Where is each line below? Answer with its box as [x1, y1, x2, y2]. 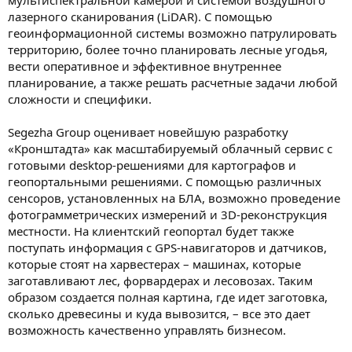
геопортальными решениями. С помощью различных [8, 173, 321, 189]
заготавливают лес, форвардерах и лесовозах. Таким [8, 272, 313, 288]
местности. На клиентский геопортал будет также [8, 222, 294, 239]
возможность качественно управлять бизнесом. [8, 321, 286, 338]
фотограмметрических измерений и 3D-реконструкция [8, 206, 327, 222]
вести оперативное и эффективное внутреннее [8, 57, 281, 74]
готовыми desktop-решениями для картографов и [8, 156, 296, 173]
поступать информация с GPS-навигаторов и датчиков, [8, 239, 327, 255]
